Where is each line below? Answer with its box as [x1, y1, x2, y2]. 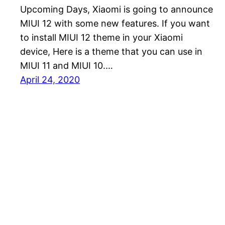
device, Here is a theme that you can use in [20, 46, 202, 57]
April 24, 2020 [20, 74, 80, 85]
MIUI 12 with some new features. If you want [20, 18, 210, 29]
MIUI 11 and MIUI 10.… [20, 60, 113, 71]
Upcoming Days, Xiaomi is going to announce [20, 4, 213, 15]
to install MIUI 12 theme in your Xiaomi [20, 32, 183, 43]
